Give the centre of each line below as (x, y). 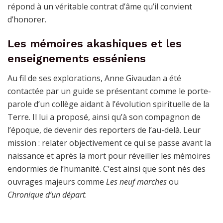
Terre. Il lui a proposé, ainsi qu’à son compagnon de (104, 117)
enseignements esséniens (77, 59)
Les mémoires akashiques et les (95, 44)
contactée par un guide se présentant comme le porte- (109, 91)
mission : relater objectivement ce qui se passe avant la (109, 143)
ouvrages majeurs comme (57, 182)
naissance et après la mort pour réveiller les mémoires (109, 156)
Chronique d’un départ (46, 195)
